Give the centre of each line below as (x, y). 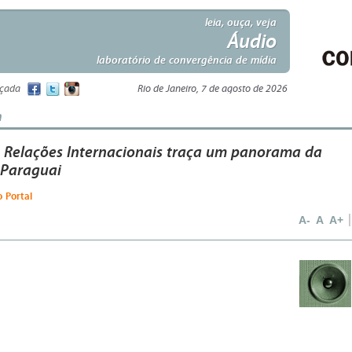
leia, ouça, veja (241, 22)
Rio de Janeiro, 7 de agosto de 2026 (213, 89)
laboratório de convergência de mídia (187, 60)
